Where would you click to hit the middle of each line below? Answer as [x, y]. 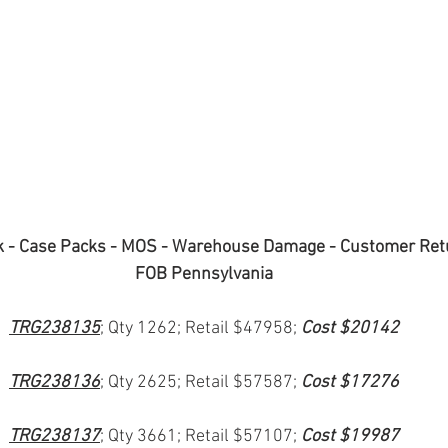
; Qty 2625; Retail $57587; [200, 383]
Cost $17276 [350, 383]
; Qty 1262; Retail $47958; [200, 329]
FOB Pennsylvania [204, 275]
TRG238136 [54, 383]
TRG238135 [54, 329]
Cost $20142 [350, 329]
